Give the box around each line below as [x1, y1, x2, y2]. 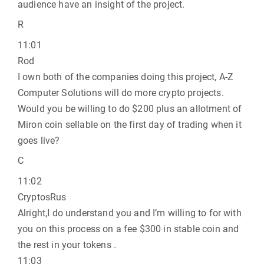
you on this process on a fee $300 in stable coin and [18, 223, 239, 235]
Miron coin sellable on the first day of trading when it [18, 119, 242, 130]
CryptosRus [18, 192, 67, 203]
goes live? [18, 135, 60, 146]
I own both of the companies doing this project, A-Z [18, 71, 234, 82]
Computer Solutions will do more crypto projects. [18, 87, 224, 98]
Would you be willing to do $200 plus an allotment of [18, 103, 242, 114]
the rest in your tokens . [18, 239, 117, 250]
